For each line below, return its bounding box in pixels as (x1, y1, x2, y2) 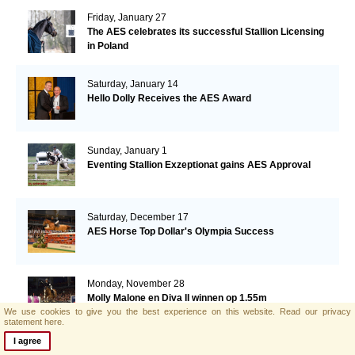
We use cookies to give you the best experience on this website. (4, 307, 281, 316)
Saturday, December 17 (86, 211, 189, 223)
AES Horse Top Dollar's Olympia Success (86, 225, 274, 237)
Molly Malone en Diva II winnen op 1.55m (86, 292, 267, 303)
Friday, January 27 (86, 11, 166, 23)
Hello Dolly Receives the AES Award (86, 92, 251, 104)
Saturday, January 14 (86, 78, 178, 90)
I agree (13, 336, 41, 345)
